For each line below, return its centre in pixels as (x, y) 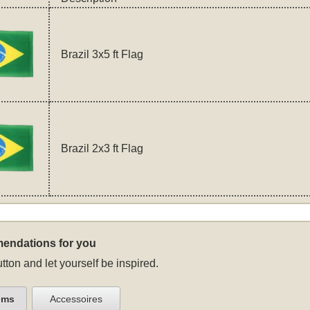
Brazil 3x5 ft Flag (102, 54)
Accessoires (76, 299)
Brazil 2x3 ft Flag (102, 148)
